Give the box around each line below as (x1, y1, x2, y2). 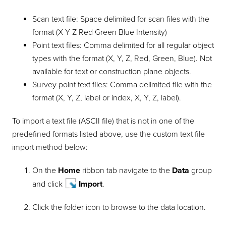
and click (32, 179, 65, 189)
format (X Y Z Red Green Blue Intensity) (32, 27, 167, 37)
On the (32, 165, 59, 176)
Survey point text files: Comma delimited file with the (32, 79, 212, 90)
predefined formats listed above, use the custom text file (12, 129, 205, 139)
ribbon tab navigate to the (80, 165, 173, 176)
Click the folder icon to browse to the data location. (32, 202, 206, 212)
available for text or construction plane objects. (32, 66, 192, 77)
